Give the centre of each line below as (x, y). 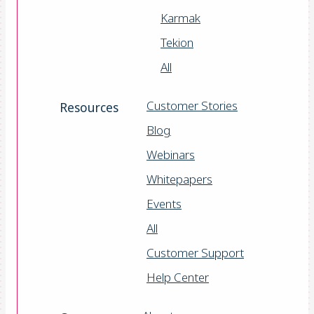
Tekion (177, 42)
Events (164, 203)
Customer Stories (192, 105)
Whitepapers (179, 179)
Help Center (178, 277)
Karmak (180, 18)
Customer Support (195, 252)
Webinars (171, 154)
